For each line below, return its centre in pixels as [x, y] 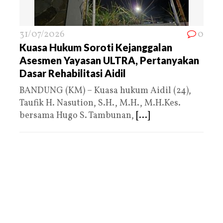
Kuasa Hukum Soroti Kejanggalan [96, 47]
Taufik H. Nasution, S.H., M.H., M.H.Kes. [100, 103]
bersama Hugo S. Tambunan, [78, 115]
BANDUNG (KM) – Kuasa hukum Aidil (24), [105, 91]
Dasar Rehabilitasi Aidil [73, 73]
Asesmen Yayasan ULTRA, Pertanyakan [109, 60]
